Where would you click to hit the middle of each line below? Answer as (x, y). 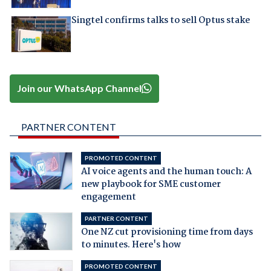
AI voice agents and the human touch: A (166, 171)
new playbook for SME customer (151, 184)
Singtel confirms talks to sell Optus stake (160, 20)
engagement (108, 197)
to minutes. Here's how (131, 245)
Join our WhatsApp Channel (80, 88)
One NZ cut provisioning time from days (167, 232)
